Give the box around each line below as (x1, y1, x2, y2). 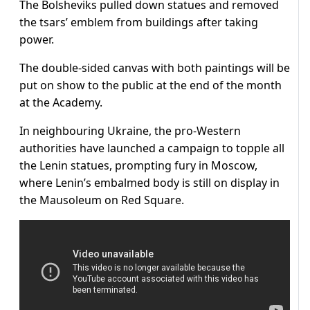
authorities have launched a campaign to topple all (19, 140, 284, 156)
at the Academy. (19, 95, 102, 111)
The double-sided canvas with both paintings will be (19, 60, 290, 76)
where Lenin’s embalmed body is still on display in (19, 175, 280, 191)
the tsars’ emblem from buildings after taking (19, 15, 258, 30)
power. (19, 32, 54, 48)
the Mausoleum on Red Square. (19, 192, 184, 208)
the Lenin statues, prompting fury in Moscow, (19, 158, 257, 174)
